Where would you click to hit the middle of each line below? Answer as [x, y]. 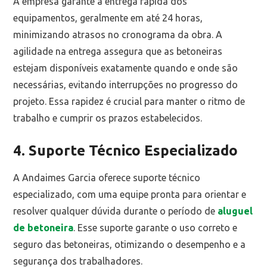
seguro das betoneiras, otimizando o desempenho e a [130, 244]
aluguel [235, 211]
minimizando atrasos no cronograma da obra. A [118, 35]
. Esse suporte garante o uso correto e [156, 227]
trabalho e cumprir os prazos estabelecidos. [108, 118]
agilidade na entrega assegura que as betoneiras [118, 52]
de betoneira [44, 227]
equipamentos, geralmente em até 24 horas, [108, 18]
